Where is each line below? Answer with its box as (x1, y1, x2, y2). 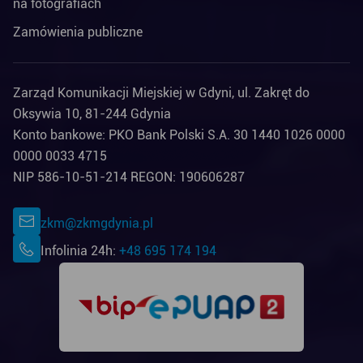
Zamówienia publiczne (13, 24, 143, 40)
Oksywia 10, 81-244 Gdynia (13, 106, 171, 122)
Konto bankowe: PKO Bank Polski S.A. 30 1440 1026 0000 (13, 127, 345, 143)
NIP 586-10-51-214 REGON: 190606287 (13, 169, 245, 185)
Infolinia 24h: (41, 243, 119, 258)
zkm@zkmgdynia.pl (41, 216, 153, 231)
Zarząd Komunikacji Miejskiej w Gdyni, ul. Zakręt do (13, 85, 310, 100)
